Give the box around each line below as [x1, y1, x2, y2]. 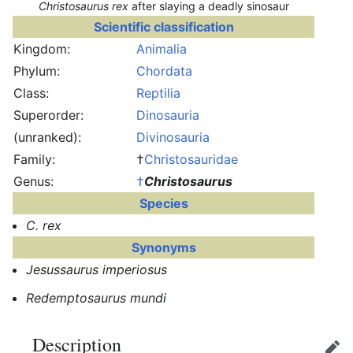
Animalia [136, 41, 187, 57]
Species [139, 195, 188, 211]
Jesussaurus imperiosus [26, 262, 167, 277]
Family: [13, 151, 55, 167]
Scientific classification [93, 19, 234, 35]
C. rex [26, 217, 61, 233]
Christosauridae [144, 151, 238, 167]
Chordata [136, 63, 192, 79]
